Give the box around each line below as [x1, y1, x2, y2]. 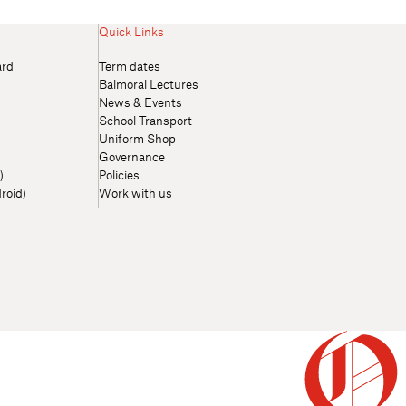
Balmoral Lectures [99, 76, 198, 92]
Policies [99, 167, 140, 182]
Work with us [99, 185, 172, 200]
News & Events [99, 94, 182, 110]
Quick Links [99, 24, 164, 39]
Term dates [99, 58, 160, 73]
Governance [99, 149, 165, 164]
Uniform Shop [99, 130, 176, 146]
